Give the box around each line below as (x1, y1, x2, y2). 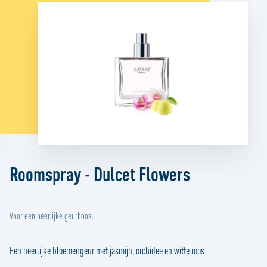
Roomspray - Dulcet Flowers (10, 163, 190, 185)
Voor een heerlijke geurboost (10, 210, 94, 221)
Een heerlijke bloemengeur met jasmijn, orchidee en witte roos (10, 244, 204, 257)
